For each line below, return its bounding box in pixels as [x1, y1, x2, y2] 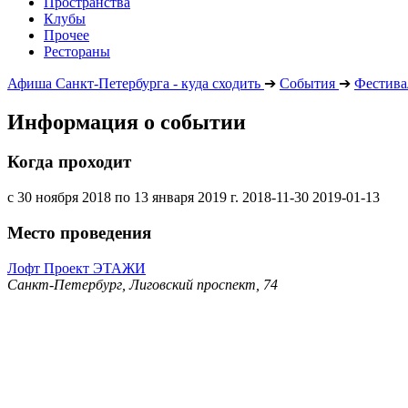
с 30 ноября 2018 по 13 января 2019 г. [7, 189, 239, 206]
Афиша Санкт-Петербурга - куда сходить [7, 75, 260, 91]
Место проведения [7, 222, 151, 242]
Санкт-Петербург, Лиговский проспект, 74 [7, 276, 278, 292]
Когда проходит [7, 152, 131, 172]
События [280, 75, 335, 91]
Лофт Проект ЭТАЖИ [7, 260, 146, 276]
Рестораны [44, 43, 110, 59]
